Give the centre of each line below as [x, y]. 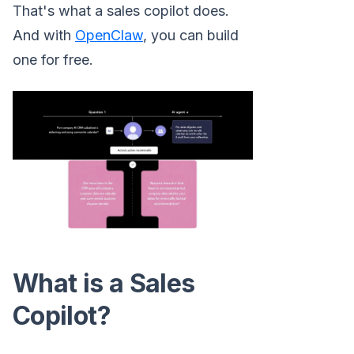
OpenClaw [109, 35]
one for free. [53, 60]
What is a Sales [104, 283]
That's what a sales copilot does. [121, 11]
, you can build [191, 35]
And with [44, 35]
